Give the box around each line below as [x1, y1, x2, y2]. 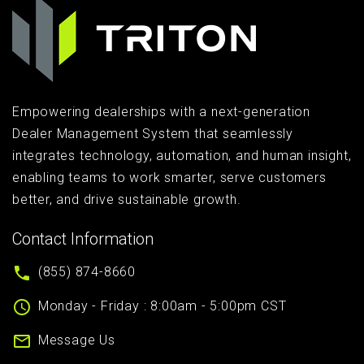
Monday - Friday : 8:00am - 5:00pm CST [37, 298, 287, 314]
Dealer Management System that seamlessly [12, 126, 293, 141]
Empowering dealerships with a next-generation [12, 104, 310, 119]
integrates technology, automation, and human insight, [12, 148, 352, 163]
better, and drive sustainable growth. [12, 192, 241, 207]
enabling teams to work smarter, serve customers [12, 170, 327, 185]
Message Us [37, 332, 115, 348]
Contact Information [12, 229, 154, 249]
